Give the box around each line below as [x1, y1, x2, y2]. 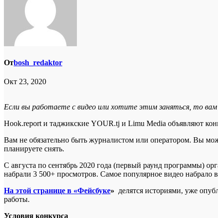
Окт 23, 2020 [4, 77, 46, 86]
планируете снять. [4, 145, 64, 153]
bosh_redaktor [14, 58, 62, 67]
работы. [4, 195, 32, 204]
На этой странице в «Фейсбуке [4, 186, 110, 195]
